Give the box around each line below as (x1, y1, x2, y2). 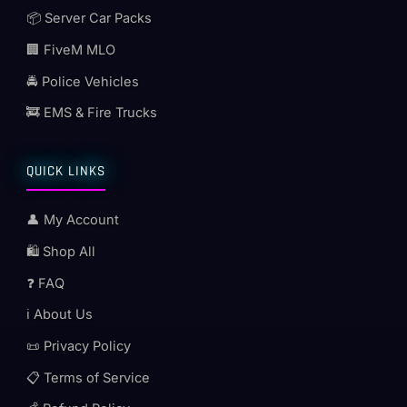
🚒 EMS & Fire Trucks (26, 104, 158, 122)
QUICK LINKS (26, 163, 106, 181)
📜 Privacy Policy (26, 338, 132, 355)
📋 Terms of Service (26, 369, 151, 386)
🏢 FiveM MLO (26, 42, 116, 59)
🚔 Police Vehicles (26, 73, 140, 90)
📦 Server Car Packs (26, 10, 153, 27)
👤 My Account (26, 212, 120, 229)
